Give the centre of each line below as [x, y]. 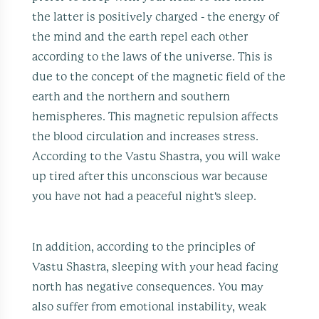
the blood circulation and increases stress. [146, 136]
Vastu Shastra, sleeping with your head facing [156, 267]
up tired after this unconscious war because [150, 176]
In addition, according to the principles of [144, 247]
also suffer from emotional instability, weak [150, 307]
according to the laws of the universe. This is [153, 57]
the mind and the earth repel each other [140, 37]
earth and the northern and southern [131, 96]
